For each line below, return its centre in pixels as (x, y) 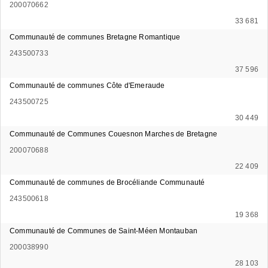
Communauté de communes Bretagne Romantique (95, 37)
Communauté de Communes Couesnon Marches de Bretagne (114, 134)
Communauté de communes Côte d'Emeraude (87, 85)
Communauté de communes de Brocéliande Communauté (107, 182)
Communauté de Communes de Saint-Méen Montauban (104, 231)
